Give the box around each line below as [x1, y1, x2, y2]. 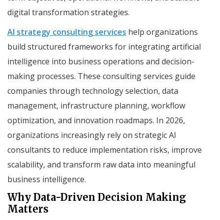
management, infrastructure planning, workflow [7, 100, 185, 111]
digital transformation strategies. [7, 6, 130, 18]
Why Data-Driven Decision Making [7, 191, 186, 203]
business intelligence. [7, 173, 86, 185]
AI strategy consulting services [7, 26, 126, 37]
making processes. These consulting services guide [7, 70, 195, 82]
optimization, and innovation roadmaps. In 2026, [7, 114, 185, 126]
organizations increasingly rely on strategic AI [7, 129, 176, 140]
